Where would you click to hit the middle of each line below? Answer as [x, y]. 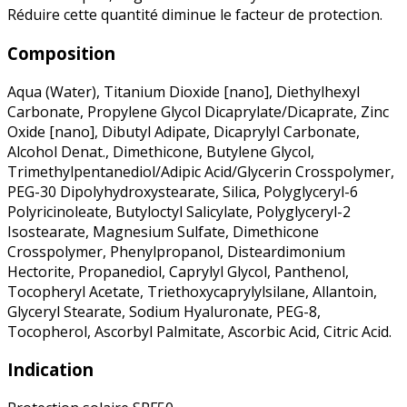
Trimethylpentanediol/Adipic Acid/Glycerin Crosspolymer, [201, 171]
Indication [50, 370]
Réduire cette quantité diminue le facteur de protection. [195, 15]
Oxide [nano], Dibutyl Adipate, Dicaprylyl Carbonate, [184, 131]
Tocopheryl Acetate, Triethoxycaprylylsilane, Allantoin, [192, 291]
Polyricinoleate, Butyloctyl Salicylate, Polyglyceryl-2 [179, 211]
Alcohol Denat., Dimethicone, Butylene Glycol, [161, 151]
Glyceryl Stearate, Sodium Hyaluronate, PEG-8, [164, 311]
